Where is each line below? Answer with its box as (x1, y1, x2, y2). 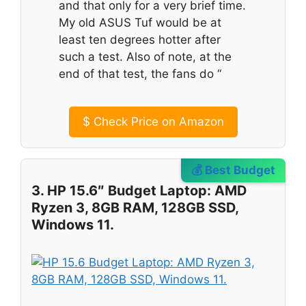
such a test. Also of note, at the (59, 49, 232, 64)
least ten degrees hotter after (59, 32, 221, 46)
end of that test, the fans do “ (59, 66, 221, 81)
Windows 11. (31, 216, 114, 233)
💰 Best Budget (191, 163, 275, 178)
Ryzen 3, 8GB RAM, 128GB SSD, (31, 199, 238, 216)
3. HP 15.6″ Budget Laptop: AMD (31, 182, 247, 199)
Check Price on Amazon (89, 115, 224, 129)
